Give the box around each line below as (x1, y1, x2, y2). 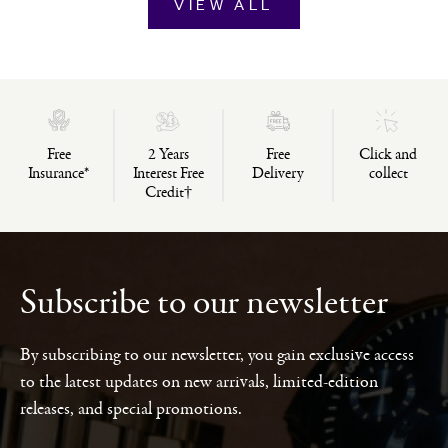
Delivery (251, 163, 304, 185)
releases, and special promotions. (20, 397, 242, 421)
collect (368, 163, 408, 185)
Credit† (144, 182, 192, 204)
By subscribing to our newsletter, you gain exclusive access (20, 343, 414, 367)
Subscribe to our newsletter (20, 280, 388, 327)
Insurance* (28, 163, 90, 185)
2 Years (147, 144, 189, 166)
